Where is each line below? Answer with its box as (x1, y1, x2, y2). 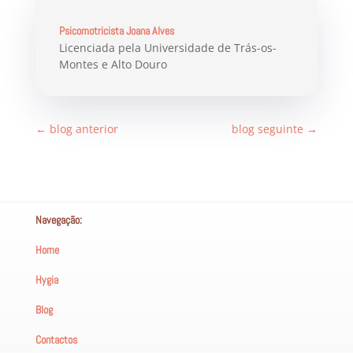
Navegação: (35, 212, 82, 227)
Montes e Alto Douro (58, 56, 167, 72)
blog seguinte (232, 121, 304, 136)
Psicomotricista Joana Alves (58, 23, 174, 38)
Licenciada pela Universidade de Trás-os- (58, 39, 277, 55)
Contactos (35, 332, 77, 347)
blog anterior (49, 121, 118, 136)
